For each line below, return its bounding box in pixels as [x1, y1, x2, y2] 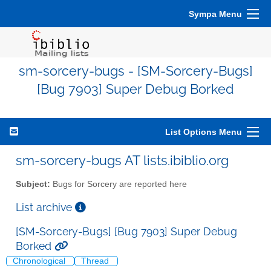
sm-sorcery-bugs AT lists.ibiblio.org [16, 152, 229, 168]
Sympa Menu [189, 9, 242, 19]
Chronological [13, 256, 68, 266]
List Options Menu [165, 127, 242, 137]
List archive [16, 200, 75, 214]
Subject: [16, 179, 50, 189]
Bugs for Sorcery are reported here [50, 179, 187, 189]
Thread [81, 256, 111, 266]
